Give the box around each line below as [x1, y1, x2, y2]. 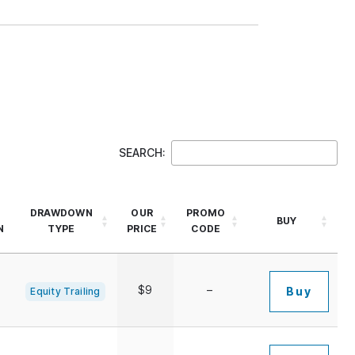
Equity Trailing [30, 285, 101, 297]
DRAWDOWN [29, 207, 94, 219]
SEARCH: [119, 145, 166, 159]
